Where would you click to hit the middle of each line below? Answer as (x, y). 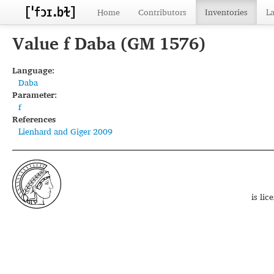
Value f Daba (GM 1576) (109, 43)
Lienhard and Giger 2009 (65, 131)
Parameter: (35, 94)
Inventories (226, 12)
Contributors (162, 12)
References (34, 119)
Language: (33, 70)
